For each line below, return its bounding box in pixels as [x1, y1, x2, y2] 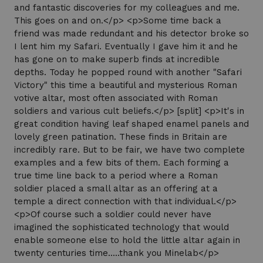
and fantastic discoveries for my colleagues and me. [14, 2, 240, 14]
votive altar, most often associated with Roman [14, 93, 218, 104]
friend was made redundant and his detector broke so [14, 28, 249, 39]
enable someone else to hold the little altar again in [14, 235, 240, 246]
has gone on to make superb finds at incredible [14, 54, 220, 65]
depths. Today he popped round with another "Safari [14, 67, 242, 78]
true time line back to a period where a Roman [14, 170, 218, 181]
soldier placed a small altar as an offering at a [14, 183, 218, 194]
